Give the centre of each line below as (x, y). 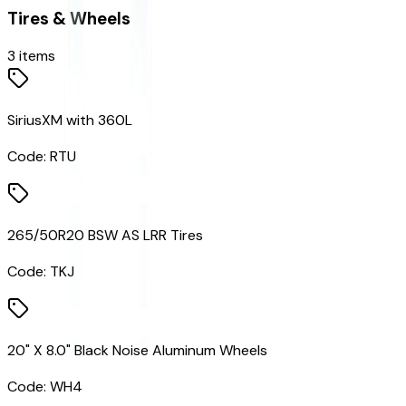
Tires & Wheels (69, 18)
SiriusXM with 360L (70, 121)
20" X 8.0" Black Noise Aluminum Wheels (137, 351)
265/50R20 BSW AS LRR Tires (105, 236)
